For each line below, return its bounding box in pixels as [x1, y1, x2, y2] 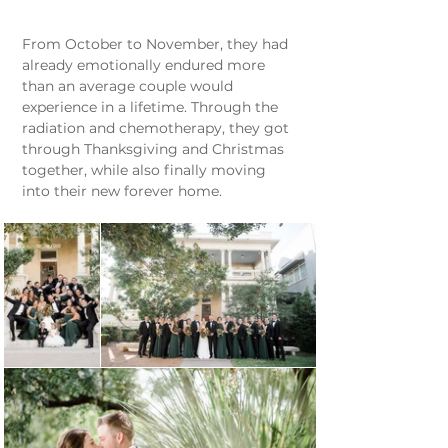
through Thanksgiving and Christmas [22, 140, 288, 159]
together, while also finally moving [22, 161, 270, 180]
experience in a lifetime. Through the [22, 98, 282, 117]
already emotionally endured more [22, 56, 269, 75]
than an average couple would [22, 77, 237, 96]
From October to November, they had [22, 35, 292, 54]
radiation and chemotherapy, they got [22, 119, 293, 138]
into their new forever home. [22, 182, 222, 201]
